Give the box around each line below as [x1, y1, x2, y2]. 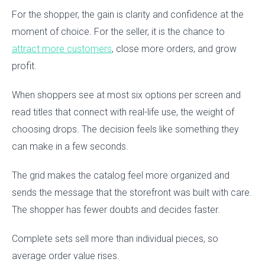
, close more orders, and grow [112, 43, 237, 55]
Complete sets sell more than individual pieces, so [12, 233, 218, 245]
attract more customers [12, 43, 112, 55]
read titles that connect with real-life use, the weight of [12, 106, 234, 118]
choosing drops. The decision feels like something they [12, 124, 239, 135]
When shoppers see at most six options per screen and [12, 89, 241, 101]
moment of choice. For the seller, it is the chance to [12, 26, 225, 38]
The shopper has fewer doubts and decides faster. [12, 204, 220, 216]
